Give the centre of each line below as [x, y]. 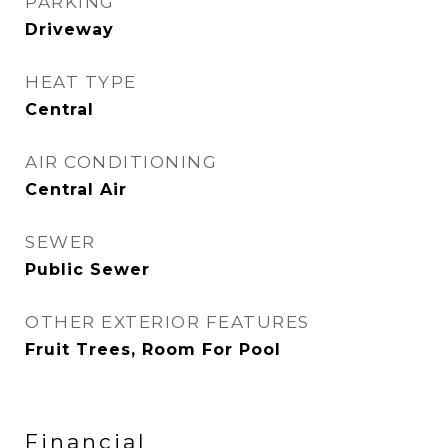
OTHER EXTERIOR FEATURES [167, 322]
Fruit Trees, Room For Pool [153, 349]
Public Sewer [87, 269]
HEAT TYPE [81, 82]
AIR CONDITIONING [121, 162]
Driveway [69, 29]
